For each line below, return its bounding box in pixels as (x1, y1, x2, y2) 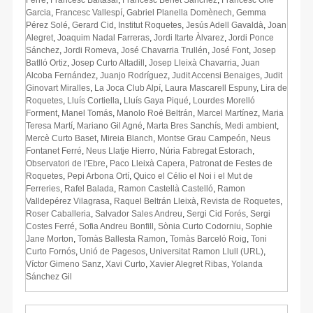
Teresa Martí (26, 120, 73, 131)
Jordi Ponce (228, 32, 274, 43)
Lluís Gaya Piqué (124, 95, 189, 105)
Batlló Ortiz (26, 57, 67, 68)
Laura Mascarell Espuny (165, 82, 256, 93)
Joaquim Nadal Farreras (57, 32, 150, 43)
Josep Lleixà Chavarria (149, 57, 237, 68)
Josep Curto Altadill (71, 57, 145, 68)
